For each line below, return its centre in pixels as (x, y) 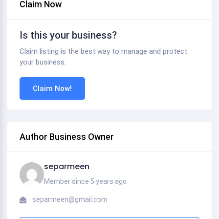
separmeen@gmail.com (70, 199)
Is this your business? (68, 35)
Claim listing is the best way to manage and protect (103, 51)
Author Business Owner (67, 137)
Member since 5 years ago (85, 181)
